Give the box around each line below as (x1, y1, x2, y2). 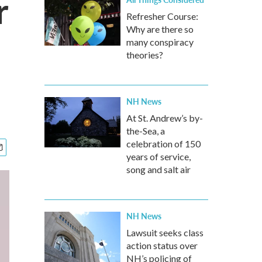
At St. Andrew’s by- (126, 112, 203, 123)
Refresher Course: (126, 11, 198, 22)
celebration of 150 (126, 138, 201, 149)
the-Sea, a (126, 125, 165, 136)
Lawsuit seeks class (126, 227, 204, 238)
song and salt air (126, 164, 191, 175)
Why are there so (126, 23, 194, 35)
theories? (126, 49, 163, 60)
